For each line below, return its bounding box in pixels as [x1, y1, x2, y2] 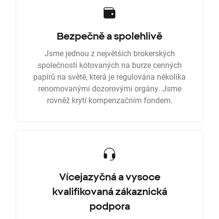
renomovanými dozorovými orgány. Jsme [38, 83, 181, 94]
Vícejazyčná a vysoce [59, 171, 160, 183]
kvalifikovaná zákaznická [52, 186, 167, 197]
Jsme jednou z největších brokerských [44, 48, 175, 59]
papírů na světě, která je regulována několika [33, 71, 186, 82]
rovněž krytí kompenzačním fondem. [46, 95, 173, 106]
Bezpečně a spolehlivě [57, 30, 162, 42]
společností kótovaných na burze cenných [37, 60, 182, 70]
